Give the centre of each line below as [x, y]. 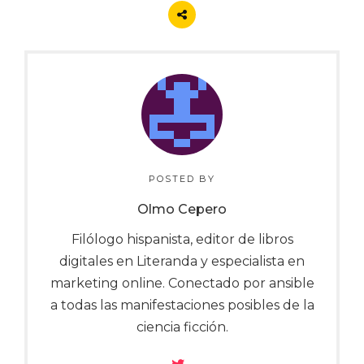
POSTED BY [182, 178]
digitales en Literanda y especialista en [182, 261]
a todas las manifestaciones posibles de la [182, 305]
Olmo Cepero [182, 209]
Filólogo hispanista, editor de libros [182, 239]
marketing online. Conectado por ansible [182, 283]
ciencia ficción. [182, 327]
